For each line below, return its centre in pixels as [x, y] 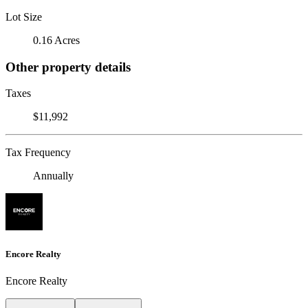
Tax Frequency [38, 153]
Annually [53, 176]
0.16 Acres [56, 40]
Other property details [68, 67]
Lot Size [24, 16]
